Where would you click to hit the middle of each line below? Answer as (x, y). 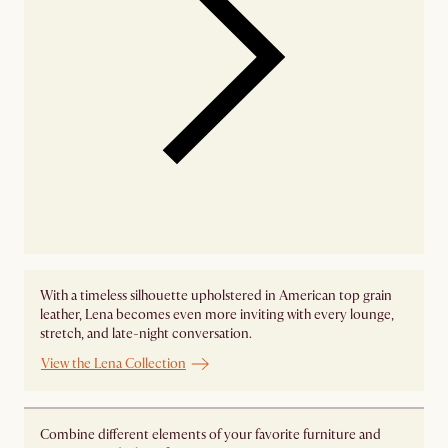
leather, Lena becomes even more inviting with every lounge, (217, 315)
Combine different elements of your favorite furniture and (210, 434)
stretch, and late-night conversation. (146, 334)
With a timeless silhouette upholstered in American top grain (216, 296)
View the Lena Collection (113, 364)
